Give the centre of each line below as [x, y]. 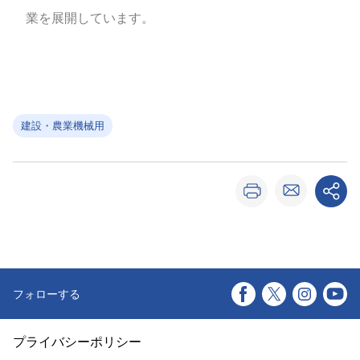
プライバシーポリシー [77, 342]
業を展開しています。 [90, 18]
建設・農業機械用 [63, 126]
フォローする [47, 294]
